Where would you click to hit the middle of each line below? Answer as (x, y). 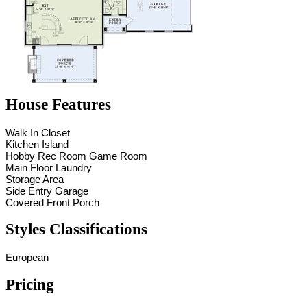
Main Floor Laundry (49, 167)
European (27, 257)
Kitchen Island (37, 144)
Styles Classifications (76, 230)
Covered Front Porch (52, 202)
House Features (58, 104)
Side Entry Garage (47, 191)
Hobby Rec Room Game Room (76, 156)
